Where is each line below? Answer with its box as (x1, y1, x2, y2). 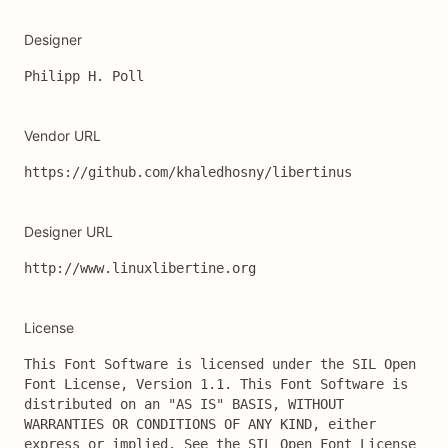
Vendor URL (24, 127, 101, 144)
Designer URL (24, 223, 113, 240)
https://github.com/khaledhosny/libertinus (24, 164, 352, 180)
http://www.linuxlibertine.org (24, 260, 256, 276)
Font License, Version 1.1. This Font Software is (24, 376, 408, 392)
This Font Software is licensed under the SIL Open (24, 356, 416, 372)
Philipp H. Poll (24, 68, 144, 84)
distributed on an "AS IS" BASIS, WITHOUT (24, 396, 344, 412)
